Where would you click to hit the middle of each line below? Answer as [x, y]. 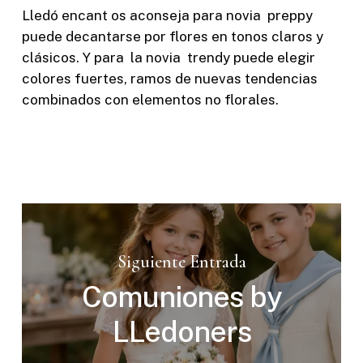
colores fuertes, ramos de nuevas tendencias [169, 79]
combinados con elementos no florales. [150, 100]
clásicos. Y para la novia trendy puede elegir [168, 58]
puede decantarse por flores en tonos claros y [172, 37]
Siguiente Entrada [181, 262]
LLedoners [182, 331]
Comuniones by [182, 296]
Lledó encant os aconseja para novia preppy [167, 16]
